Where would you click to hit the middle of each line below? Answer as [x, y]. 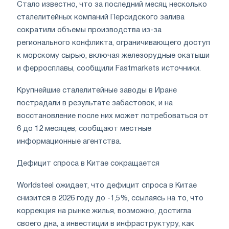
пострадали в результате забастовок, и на [95, 103]
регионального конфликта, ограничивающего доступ [113, 43]
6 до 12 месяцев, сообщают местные [84, 129]
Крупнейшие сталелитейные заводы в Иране [97, 90]
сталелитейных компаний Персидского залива [101, 17]
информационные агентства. [69, 141]
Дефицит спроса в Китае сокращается [88, 163]
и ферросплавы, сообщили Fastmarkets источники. [109, 68]
